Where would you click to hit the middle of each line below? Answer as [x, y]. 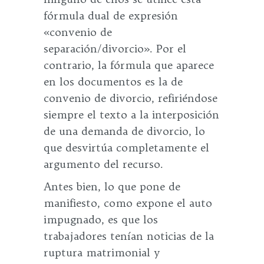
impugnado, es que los [101, 220]
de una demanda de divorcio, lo [124, 131]
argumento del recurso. [103, 164]
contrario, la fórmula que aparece [129, 65]
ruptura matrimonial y [102, 253]
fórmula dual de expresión [111, 16]
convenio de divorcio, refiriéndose [131, 98]
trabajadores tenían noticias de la [129, 236]
